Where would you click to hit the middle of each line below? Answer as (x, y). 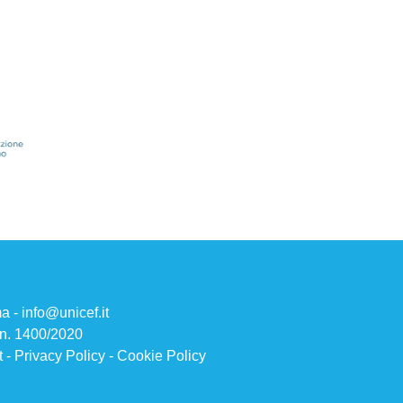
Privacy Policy (59, 355)
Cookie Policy (161, 355)
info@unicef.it (65, 312)
